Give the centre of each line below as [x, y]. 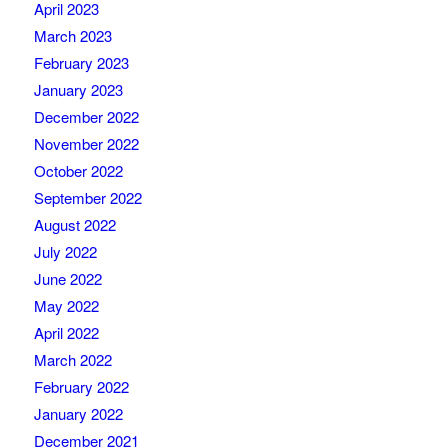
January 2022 [78, 414]
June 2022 [67, 279]
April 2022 [66, 333]
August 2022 [74, 225]
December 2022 [86, 117]
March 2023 [72, 36]
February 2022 [81, 387]
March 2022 [72, 360]
